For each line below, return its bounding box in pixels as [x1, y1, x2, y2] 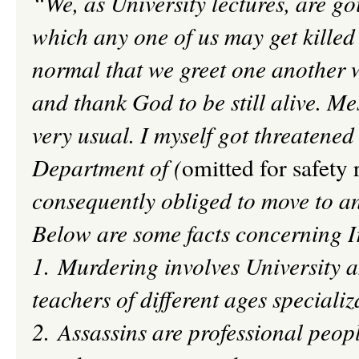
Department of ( [32, 151, 182, 183]
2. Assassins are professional [32, 316, 309, 347]
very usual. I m [32, 119, 171, 150]
